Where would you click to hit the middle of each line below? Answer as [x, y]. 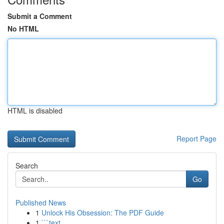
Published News [41, 202]
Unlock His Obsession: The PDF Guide [103, 212]
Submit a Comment [40, 16]
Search [27, 165]
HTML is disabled [35, 110]
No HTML [23, 28]
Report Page [196, 138]
